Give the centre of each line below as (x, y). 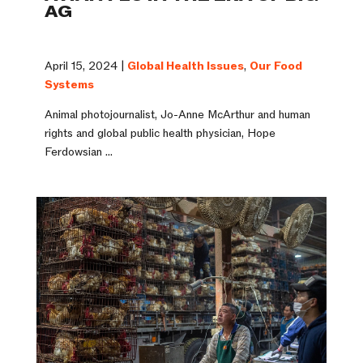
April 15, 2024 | (85, 66)
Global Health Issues (185, 66)
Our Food (275, 66)
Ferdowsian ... (78, 152)
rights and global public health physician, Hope (160, 134)
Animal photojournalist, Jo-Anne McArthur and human (177, 115)
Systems (69, 85)
